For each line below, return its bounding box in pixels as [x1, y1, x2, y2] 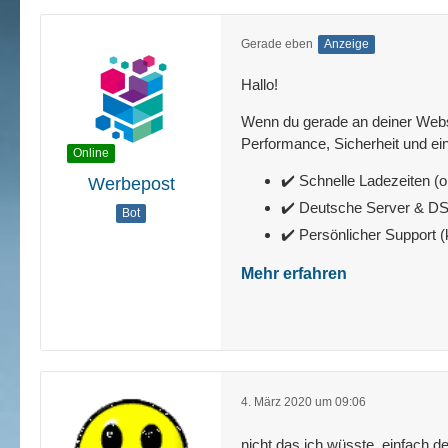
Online [73, 146, 109, 160]
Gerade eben [241, 37, 313, 51]
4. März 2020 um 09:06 [241, 395, 366, 409]
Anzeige [324, 37, 369, 51]
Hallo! [241, 76, 278, 93]
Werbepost [87, 174, 175, 194]
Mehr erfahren [241, 264, 347, 282]
